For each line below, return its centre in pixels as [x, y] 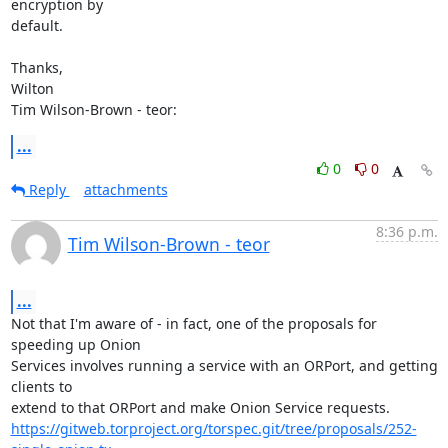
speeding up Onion [75, 344]
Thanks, [36, 67]
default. [36, 25]
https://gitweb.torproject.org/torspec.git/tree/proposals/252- [213, 428]
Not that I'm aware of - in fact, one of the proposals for [193, 323]
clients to [41, 386]
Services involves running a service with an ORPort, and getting [224, 365]
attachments [125, 189]
